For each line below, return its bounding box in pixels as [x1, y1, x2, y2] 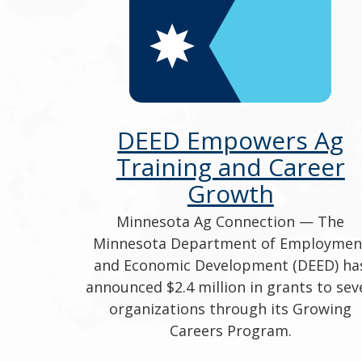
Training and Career [116, 150, 345, 184]
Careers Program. [169, 321, 292, 341]
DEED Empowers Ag [117, 124, 344, 158]
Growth [187, 177, 274, 211]
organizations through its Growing [109, 299, 352, 319]
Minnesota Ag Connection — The [116, 212, 345, 232]
